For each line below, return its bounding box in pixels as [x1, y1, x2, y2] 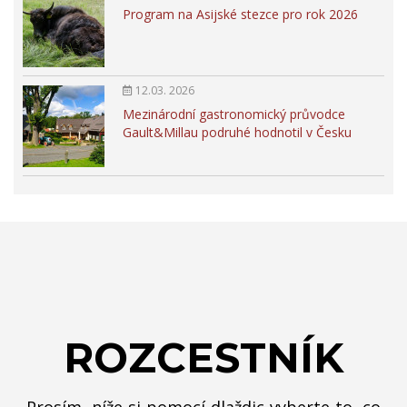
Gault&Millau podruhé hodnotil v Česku [123, 124, 352, 142]
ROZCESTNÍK [64, 333, 343, 383]
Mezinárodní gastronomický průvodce [123, 105, 345, 124]
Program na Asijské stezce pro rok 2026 [123, 5, 358, 24]
